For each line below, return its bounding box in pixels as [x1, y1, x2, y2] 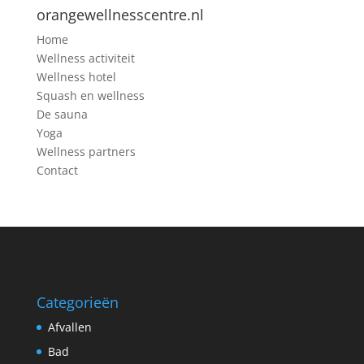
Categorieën [36, 292, 119, 313]
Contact [36, 162, 78, 178]
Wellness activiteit [36, 50, 135, 66]
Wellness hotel [36, 68, 116, 84]
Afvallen [47, 319, 92, 336]
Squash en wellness [36, 87, 145, 103]
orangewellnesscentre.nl [36, 4, 204, 24]
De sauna [36, 106, 88, 122]
